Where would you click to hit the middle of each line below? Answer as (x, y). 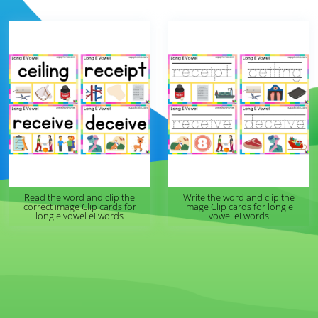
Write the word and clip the (238, 197)
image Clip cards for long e (238, 207)
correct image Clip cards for (79, 207)
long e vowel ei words (79, 216)
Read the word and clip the (79, 197)
